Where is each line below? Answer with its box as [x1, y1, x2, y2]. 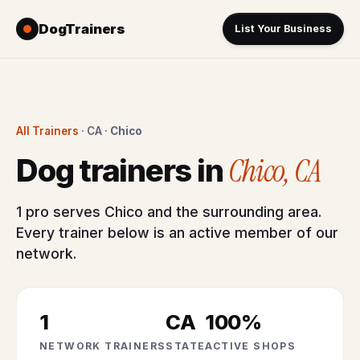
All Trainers [16, 125, 79, 137]
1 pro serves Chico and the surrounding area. [16, 203, 321, 220]
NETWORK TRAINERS [39, 340, 166, 352]
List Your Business [235, 22, 332, 35]
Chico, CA [228, 151, 321, 191]
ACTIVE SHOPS [205, 340, 297, 352]
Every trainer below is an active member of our [16, 224, 338, 241]
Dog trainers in [16, 152, 229, 189]
